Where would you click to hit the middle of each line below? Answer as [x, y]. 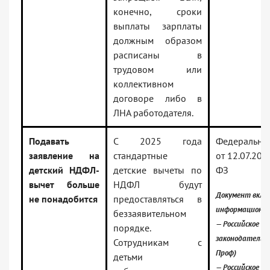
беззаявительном [150, 214]
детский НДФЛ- [64, 170]
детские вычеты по [158, 170]
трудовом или [158, 70]
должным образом [158, 41]
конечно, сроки [158, 12]
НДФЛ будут [158, 185]
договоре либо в [158, 99]
